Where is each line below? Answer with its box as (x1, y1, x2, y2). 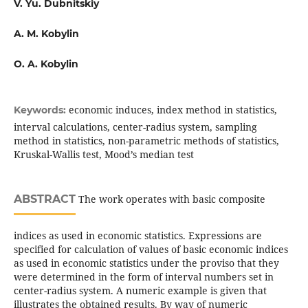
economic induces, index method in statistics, (68, 103, 277, 117)
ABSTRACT (13, 192, 76, 206)
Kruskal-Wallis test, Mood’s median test (13, 148, 194, 162)
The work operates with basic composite (75, 192, 265, 206)
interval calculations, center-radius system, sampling (13, 120, 257, 134)
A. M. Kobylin (13, 27, 79, 40)
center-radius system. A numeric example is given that (13, 284, 267, 298)
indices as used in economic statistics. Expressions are (13, 229, 262, 243)
